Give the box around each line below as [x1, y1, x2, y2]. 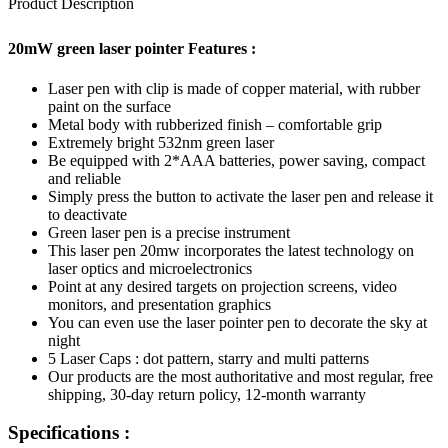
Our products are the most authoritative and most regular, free [48, 367, 433, 385]
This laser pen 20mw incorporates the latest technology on [48, 241, 414, 259]
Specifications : [8, 422, 130, 444]
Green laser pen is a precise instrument [48, 223, 290, 241]
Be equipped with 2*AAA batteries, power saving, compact [48, 151, 425, 169]
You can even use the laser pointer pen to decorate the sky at [48, 313, 427, 331]
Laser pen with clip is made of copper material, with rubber [48, 79, 420, 97]
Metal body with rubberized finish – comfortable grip [48, 115, 382, 133]
